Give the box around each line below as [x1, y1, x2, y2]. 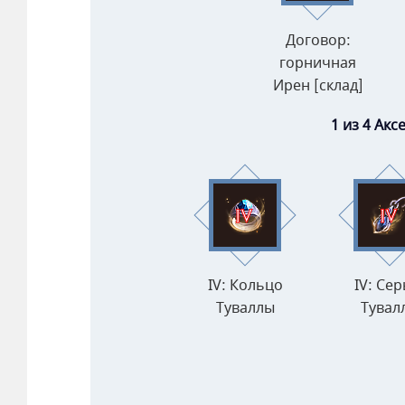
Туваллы [216, 297, 275, 320]
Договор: [285, 29, 351, 52]
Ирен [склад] [272, 74, 363, 97]
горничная [279, 52, 356, 74]
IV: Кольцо [208, 275, 283, 297]
